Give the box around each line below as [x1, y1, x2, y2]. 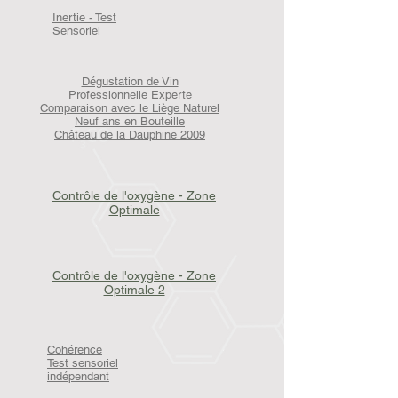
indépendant [47, 370, 109, 383]
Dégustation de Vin [81, 75, 179, 88]
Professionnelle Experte [68, 88, 192, 101]
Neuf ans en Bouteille [75, 115, 185, 128]
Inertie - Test [52, 11, 116, 24]
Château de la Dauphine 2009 [54, 128, 205, 141]
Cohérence [47, 343, 102, 356]
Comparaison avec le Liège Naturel [40, 101, 219, 115]
